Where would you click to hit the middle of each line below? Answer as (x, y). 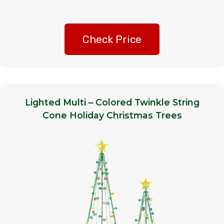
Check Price (112, 39)
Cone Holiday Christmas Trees (112, 115)
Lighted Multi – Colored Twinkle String (112, 102)
